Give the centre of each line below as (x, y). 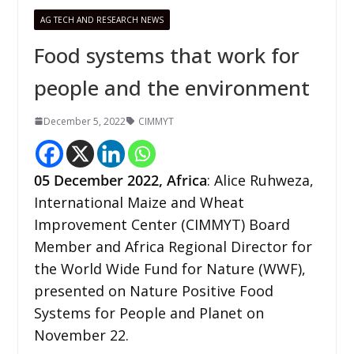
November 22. (81, 335)
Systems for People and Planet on (149, 313)
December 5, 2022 (84, 121)
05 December (78, 180)
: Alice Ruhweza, (260, 180)
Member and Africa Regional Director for (173, 246)
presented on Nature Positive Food (153, 290)
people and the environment (171, 87)
